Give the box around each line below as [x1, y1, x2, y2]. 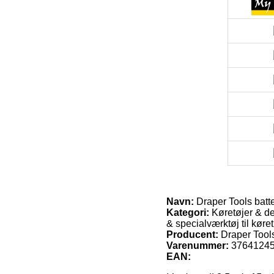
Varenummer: [166, 240, 229, 251]
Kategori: [166, 207, 209, 218]
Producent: [166, 229, 218, 240]
